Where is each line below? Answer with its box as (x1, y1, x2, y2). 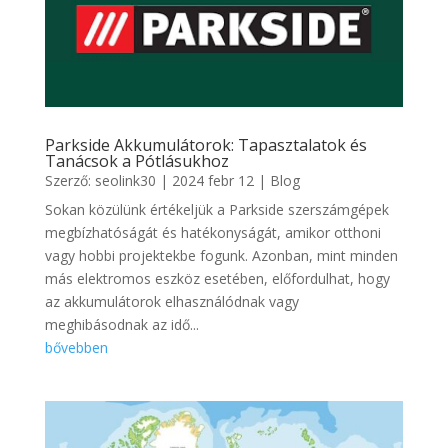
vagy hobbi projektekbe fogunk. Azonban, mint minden (44, 246, 398, 266)
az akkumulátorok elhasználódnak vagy (44, 292, 299, 312)
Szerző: (44, 171, 95, 191)
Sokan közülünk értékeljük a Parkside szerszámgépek (44, 200, 389, 220)
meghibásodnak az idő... (44, 315, 199, 335)
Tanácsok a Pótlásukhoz (44, 150, 229, 173)
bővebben (44, 338, 108, 358)
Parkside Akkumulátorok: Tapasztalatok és (44, 134, 367, 157)
